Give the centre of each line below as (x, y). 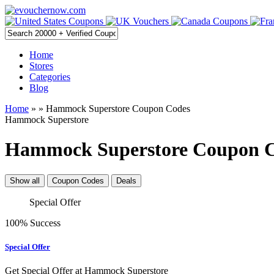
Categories (50, 77)
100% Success (33, 223)
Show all (25, 180)
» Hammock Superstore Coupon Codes (114, 109)
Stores (41, 66)
